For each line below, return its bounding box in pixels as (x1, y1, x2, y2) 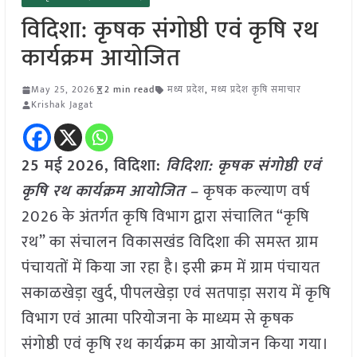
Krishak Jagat (30, 96, 93, 113)
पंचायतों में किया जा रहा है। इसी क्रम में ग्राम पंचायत (21, 254, 320, 282)
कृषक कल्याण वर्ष (202, 178, 310, 206)
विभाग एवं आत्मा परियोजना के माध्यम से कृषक (21, 305, 294, 333)
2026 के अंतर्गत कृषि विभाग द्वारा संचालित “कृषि (21, 203, 309, 231)
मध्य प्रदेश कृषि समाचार (210, 81, 301, 98)
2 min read (104, 81, 155, 98)
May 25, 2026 (30, 81, 95, 98)
